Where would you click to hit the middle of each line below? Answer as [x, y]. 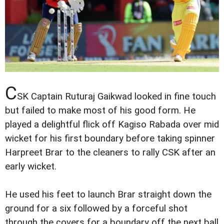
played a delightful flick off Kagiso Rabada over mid [112, 124]
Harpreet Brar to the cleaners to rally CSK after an [110, 152]
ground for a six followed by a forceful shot [96, 208]
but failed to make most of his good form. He [100, 110]
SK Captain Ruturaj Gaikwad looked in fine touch [116, 96]
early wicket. [31, 166]
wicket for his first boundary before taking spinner [110, 138]
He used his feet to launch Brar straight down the [108, 194]
